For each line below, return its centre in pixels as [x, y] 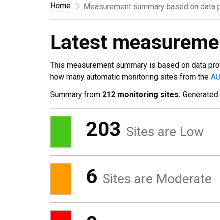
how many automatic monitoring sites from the [130, 77]
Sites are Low [165, 132]
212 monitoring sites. [141, 95]
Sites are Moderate [157, 179]
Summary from [76, 95]
